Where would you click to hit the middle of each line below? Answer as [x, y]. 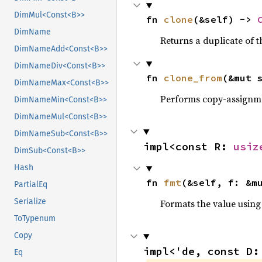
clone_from [193, 78]
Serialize [30, 202]
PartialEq [31, 185]
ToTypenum [35, 219]
